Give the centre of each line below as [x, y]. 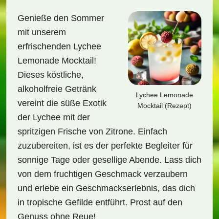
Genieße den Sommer [61, 18]
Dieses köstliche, [50, 75]
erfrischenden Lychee [59, 46]
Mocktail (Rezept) [165, 105]
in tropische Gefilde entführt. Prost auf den [100, 202]
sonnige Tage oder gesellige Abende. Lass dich [109, 160]
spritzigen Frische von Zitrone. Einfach [92, 131]
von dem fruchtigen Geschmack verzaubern [102, 174]
